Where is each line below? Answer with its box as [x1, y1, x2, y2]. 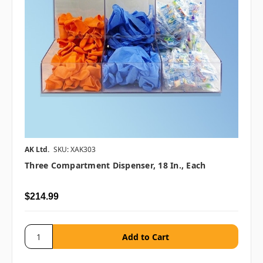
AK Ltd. [25, 144, 49, 155]
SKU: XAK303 [53, 144, 96, 155]
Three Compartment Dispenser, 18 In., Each [25, 160, 206, 171]
